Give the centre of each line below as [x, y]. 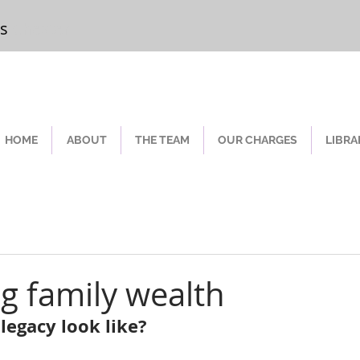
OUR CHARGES [258, 140]
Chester [41, 29]
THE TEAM [162, 140]
